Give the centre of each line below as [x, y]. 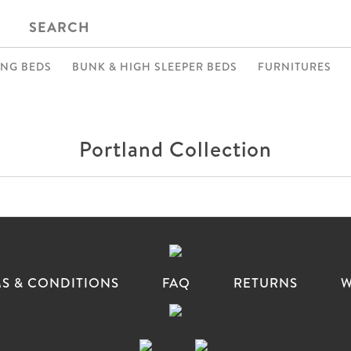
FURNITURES [295, 66]
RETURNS [266, 282]
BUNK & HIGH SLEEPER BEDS [155, 66]
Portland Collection [175, 148]
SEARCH [59, 27]
